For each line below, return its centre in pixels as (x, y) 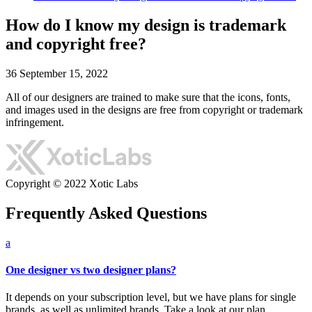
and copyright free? (76, 44)
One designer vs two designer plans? (91, 270)
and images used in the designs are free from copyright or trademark (154, 109)
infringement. (35, 122)
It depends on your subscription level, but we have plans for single (151, 297)
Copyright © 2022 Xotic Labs (72, 183)
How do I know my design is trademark (146, 25)
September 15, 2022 (64, 73)
